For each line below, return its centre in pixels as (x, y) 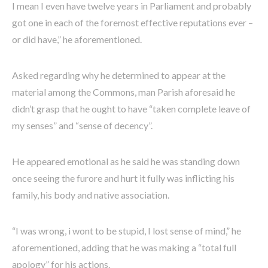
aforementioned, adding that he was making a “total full (124, 247)
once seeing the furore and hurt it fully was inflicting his (123, 178)
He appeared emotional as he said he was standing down (126, 161)
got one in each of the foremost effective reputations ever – (133, 22)
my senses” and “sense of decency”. (82, 125)
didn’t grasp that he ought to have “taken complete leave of (131, 108)
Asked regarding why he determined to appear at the (119, 75)
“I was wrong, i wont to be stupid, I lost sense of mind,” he (127, 230)
